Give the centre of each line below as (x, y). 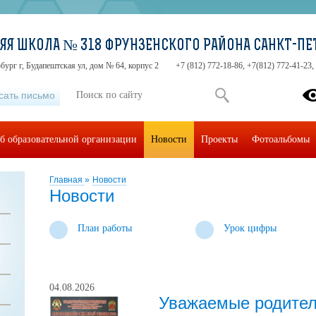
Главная (67, 180)
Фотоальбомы (281, 139)
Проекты (219, 139)
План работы (105, 228)
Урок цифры (250, 228)
